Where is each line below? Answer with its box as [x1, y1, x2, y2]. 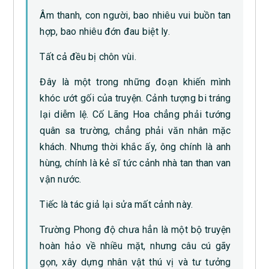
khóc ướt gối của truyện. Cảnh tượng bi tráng [40, 92, 231, 104]
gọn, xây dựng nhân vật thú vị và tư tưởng [40, 256, 231, 268]
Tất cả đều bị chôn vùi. [40, 50, 136, 62]
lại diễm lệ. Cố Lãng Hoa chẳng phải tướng [40, 108, 231, 120]
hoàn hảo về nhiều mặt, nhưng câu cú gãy [40, 240, 231, 252]
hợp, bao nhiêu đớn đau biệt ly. [40, 25, 170, 37]
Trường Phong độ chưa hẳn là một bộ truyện [40, 223, 231, 235]
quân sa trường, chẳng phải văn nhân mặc [40, 124, 231, 136]
